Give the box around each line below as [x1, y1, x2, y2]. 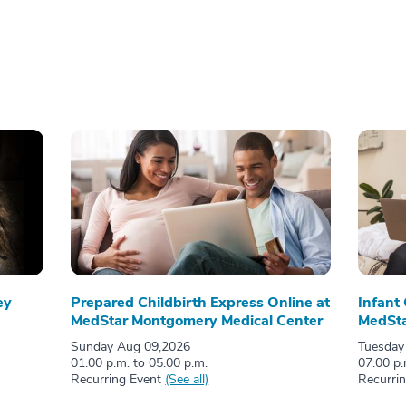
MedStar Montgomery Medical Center [71, 311, 324, 332]
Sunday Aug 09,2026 [71, 338, 191, 356]
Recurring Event [71, 371, 166, 389]
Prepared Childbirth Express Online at [71, 293, 331, 314]
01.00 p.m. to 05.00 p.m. [71, 354, 208, 372]
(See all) [165, 371, 209, 389]
